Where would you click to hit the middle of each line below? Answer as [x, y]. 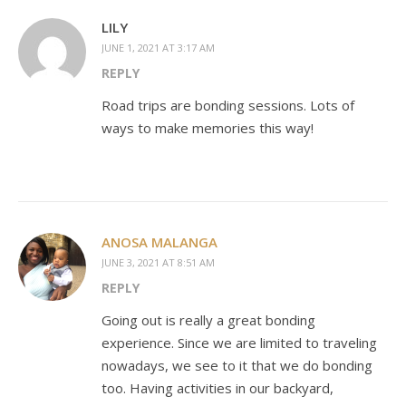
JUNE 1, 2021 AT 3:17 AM [158, 47]
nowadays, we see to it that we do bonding [237, 365]
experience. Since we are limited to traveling [239, 342]
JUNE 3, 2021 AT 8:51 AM [158, 262]
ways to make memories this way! [208, 127]
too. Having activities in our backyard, [217, 387]
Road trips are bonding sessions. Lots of [228, 105]
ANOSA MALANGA [159, 242]
